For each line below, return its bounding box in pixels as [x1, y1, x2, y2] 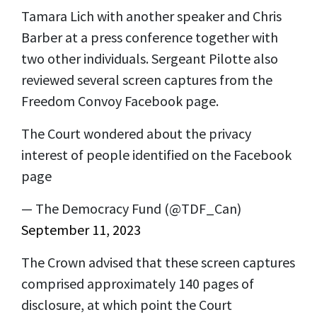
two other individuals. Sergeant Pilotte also [21, 49, 278, 67]
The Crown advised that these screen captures [21, 253, 295, 271]
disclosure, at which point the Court [21, 295, 232, 313]
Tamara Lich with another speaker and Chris [21, 6, 282, 25]
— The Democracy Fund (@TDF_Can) [21, 199, 241, 217]
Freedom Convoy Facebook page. [21, 91, 219, 110]
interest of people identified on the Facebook [21, 145, 292, 163]
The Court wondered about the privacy [21, 124, 251, 142]
